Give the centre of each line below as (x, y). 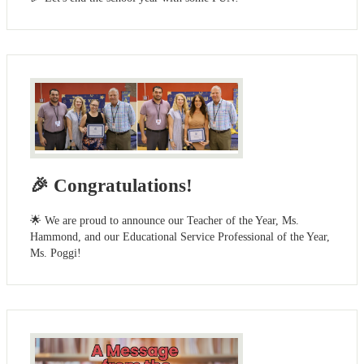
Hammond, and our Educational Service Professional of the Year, (180, 237)
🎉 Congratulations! (111, 185)
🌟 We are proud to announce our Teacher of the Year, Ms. (165, 221)
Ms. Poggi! (56, 253)
